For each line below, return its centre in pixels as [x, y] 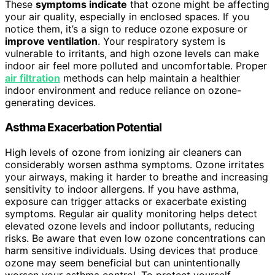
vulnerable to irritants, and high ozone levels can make [132, 54]
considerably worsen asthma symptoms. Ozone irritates [134, 164]
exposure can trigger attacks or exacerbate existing [126, 201]
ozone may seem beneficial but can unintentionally [123, 262]
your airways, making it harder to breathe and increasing [137, 176]
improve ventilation [51, 41]
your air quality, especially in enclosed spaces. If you [127, 17]
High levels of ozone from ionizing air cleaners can [123, 152]
